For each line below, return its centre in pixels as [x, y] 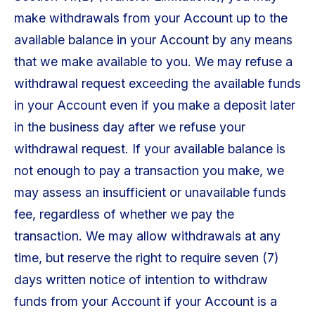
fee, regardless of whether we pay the [124, 214]
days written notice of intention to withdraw [141, 279]
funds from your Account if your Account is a [145, 301]
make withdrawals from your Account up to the [150, 18]
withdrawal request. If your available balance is [149, 148]
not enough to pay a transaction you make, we [149, 170]
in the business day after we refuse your [129, 127]
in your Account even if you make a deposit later [154, 105]
